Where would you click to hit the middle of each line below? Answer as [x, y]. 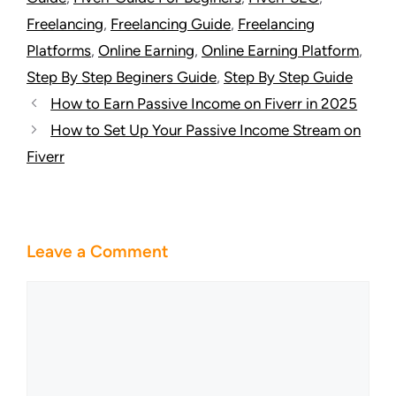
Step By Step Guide [288, 76]
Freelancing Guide [171, 23]
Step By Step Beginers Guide [122, 76]
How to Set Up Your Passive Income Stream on [206, 129]
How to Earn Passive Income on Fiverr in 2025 [204, 103]
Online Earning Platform [280, 50]
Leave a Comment [98, 251]
